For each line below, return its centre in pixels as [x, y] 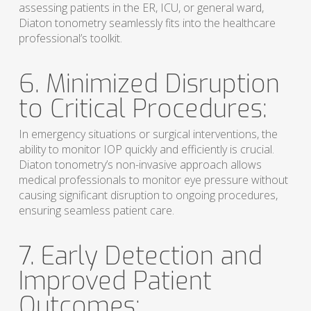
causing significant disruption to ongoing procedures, [148, 195]
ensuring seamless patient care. [96, 211]
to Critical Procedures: [142, 109]
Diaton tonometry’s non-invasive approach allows [140, 165]
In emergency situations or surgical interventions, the [148, 134]
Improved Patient [115, 281]
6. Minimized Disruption [149, 84]
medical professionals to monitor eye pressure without [153, 180]
